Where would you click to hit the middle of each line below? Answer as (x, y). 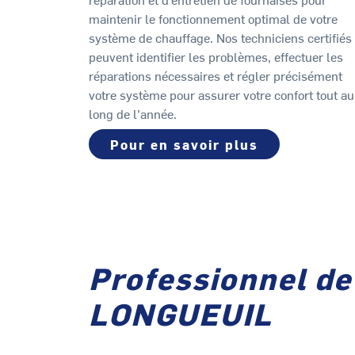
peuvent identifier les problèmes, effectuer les (216, 57)
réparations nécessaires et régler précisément (216, 76)
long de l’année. (133, 114)
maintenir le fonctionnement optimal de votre (213, 19)
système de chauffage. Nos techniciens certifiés (220, 38)
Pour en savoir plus (184, 145)
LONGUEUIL (181, 313)
